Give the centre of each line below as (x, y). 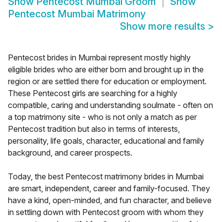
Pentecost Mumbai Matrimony (77, 14)
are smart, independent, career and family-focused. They (109, 189)
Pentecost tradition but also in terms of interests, (94, 129)
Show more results (164, 27)
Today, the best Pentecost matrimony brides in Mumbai (106, 177)
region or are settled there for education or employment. (107, 82)
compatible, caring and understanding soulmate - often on (111, 105)
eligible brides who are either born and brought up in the (106, 70)
